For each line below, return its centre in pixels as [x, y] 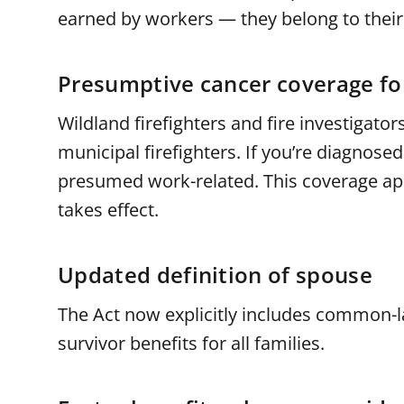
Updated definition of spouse [215, 275]
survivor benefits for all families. [191, 343]
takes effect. [108, 210]
